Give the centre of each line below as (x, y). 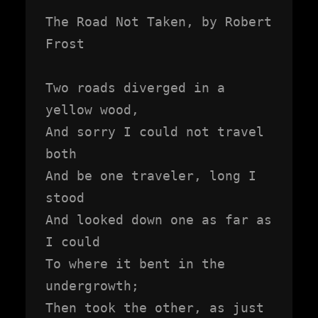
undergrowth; (92, 285)
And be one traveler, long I (151, 175)
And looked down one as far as (159, 219)
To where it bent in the (135, 263)
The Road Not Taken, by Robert (159, 21)
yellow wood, (92, 109)
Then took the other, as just (155, 307)
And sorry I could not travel (155, 131)
